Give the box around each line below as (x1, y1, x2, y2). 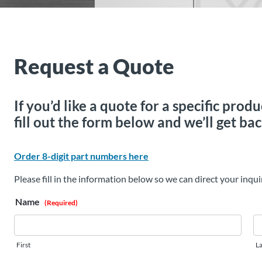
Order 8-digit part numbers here (14, 150, 149, 161)
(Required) (44, 198, 78, 207)
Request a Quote (14, 53, 174, 79)
